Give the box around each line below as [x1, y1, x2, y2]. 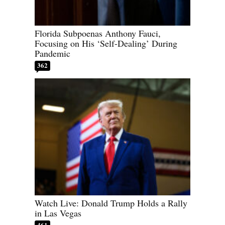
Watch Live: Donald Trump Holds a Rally [35, 196, 187, 209]
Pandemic [35, 47, 70, 60]
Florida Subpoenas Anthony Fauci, [35, 27, 161, 40]
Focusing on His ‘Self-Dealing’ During [35, 37, 177, 50]
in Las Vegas [35, 206, 81, 219]
